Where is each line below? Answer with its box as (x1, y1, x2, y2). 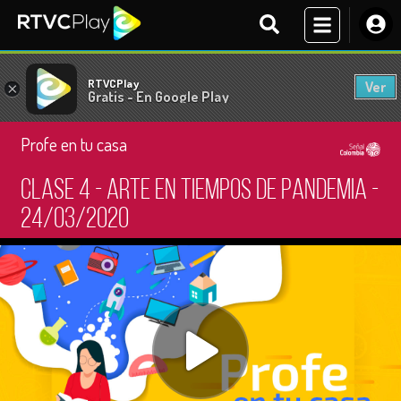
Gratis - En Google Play (88, 87, 229, 106)
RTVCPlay (88, 75, 139, 90)
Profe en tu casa (21, 132, 127, 156)
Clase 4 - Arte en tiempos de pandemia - (21, 177, 379, 206)
